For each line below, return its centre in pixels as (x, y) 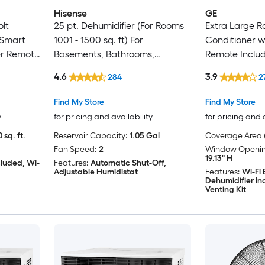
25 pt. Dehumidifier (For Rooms (119, 25)
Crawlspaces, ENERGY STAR (113, 68)
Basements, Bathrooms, (104, 54)
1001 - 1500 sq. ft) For (98, 40)
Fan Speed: (75, 150)
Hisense (70, 13)
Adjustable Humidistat (96, 172)
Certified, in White (92, 82)
